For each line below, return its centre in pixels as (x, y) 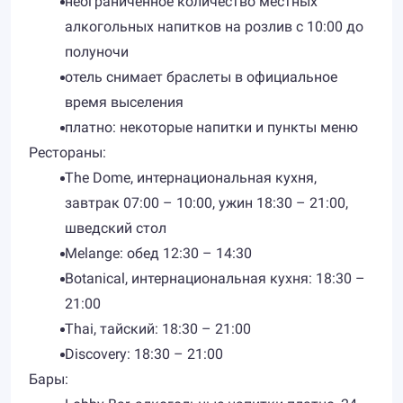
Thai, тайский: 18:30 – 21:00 (158, 329)
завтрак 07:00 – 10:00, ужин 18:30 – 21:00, (206, 203)
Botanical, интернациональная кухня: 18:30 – (215, 278)
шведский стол (116, 228)
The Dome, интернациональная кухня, (191, 178)
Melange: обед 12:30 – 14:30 (158, 253)
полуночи (97, 52)
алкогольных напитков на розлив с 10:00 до (214, 27)
